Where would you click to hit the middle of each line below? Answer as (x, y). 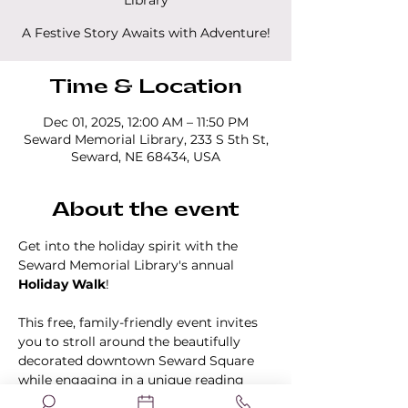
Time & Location (146, 87)
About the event (146, 210)
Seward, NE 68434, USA (146, 157)
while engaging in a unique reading (133, 380)
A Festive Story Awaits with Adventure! (146, 33)
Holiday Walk (62, 284)
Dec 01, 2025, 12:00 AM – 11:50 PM (146, 122)
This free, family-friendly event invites (140, 322)
